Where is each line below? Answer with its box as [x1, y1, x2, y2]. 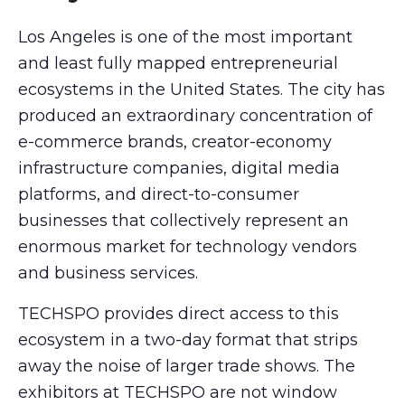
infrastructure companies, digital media [18, 158, 340, 179]
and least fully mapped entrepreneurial [18, 53, 338, 74]
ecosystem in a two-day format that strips [18, 330, 358, 351]
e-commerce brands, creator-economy [18, 132, 332, 153]
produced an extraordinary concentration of [18, 106, 372, 127]
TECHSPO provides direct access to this [18, 304, 339, 325]
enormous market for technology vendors [18, 237, 357, 258]
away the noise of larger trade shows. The [18, 356, 355, 377]
